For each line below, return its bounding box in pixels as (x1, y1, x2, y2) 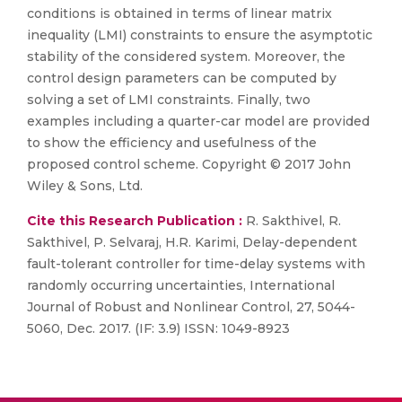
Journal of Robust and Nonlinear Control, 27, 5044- (27, 299, 355, 315)
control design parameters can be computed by (27, 70, 336, 86)
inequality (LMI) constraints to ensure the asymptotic (27, 27, 372, 43)
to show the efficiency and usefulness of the (27, 135, 317, 151)
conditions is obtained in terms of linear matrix (27, 5, 332, 22)
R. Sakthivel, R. (242, 213, 341, 229)
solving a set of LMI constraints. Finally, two (27, 92, 310, 108)
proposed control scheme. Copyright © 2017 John (27, 156, 351, 172)
